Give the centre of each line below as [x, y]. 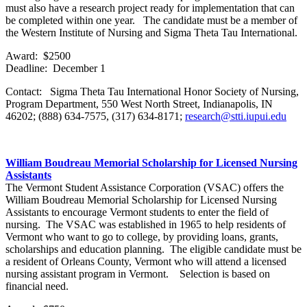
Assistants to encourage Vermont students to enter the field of [137, 212]
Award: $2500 [38, 56]
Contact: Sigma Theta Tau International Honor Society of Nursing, [152, 91]
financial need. [37, 286]
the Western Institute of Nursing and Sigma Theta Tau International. [151, 32]
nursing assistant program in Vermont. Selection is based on [138, 273]
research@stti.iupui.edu [236, 116]
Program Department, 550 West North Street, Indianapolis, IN [139, 103]
